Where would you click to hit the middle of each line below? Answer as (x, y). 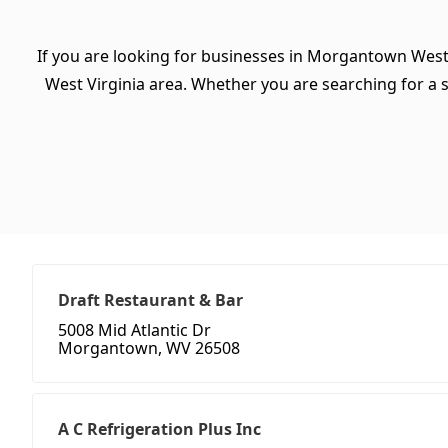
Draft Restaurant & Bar (150, 300)
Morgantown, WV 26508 (149, 348)
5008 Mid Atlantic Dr (134, 330)
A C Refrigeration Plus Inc (159, 429)
